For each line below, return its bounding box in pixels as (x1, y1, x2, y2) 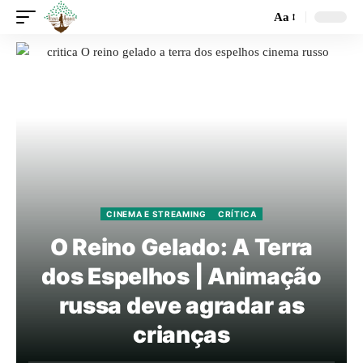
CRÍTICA (217, 209, 257, 219)
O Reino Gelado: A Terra (49, 233, 314, 261)
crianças (133, 321, 230, 348)
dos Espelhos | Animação (41, 263, 322, 290)
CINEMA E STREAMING (106, 209, 207, 219)
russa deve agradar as (58, 292, 305, 319)
